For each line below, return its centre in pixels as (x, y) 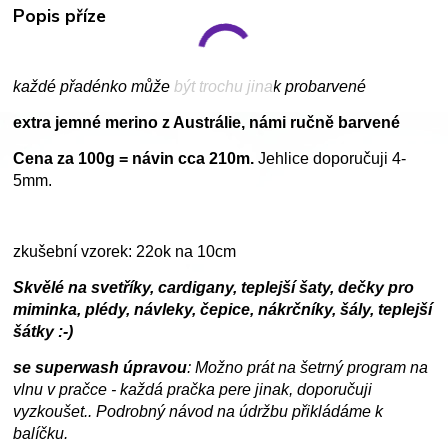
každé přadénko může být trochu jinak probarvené (190, 86)
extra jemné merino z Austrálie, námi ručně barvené (207, 122)
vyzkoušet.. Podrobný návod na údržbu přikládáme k (198, 411)
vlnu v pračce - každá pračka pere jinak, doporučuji (193, 389)
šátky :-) (43, 331)
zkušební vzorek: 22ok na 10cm (125, 251)
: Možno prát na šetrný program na (308, 367)
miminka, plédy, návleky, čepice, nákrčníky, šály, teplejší (223, 309)
